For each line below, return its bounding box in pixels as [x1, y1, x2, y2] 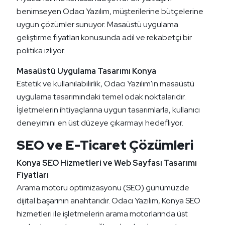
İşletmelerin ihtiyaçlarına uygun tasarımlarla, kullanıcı [17, 104, 200, 116]
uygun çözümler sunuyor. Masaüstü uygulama [17, 19, 178, 30]
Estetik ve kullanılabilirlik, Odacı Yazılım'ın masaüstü [17, 78, 194, 89]
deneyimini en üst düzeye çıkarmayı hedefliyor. [17, 118, 183, 129]
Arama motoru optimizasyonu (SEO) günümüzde [17, 182, 189, 193]
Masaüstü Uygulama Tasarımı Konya [17, 66, 156, 77]
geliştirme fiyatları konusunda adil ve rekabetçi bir [17, 32, 192, 43]
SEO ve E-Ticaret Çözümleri [17, 137, 193, 154]
